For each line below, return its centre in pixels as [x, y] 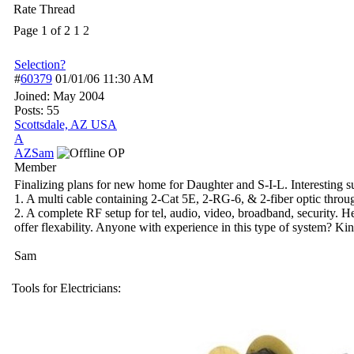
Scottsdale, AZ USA [66, 124]
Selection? [40, 64]
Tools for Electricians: [66, 288]
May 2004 [79, 96]
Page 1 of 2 [42, 30]
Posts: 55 [37, 110]
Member [35, 167]
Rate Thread [44, 9]
